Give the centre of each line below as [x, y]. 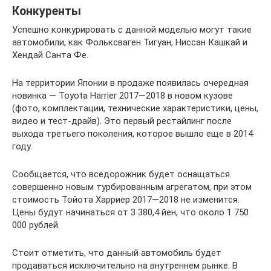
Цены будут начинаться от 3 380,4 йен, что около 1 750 [130, 212]
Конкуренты [47, 11]
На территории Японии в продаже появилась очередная [130, 83]
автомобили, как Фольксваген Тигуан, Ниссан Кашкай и [130, 42]
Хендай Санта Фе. [50, 55]
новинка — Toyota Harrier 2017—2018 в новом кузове [122, 95]
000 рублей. [36, 225]
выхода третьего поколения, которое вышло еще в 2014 [132, 133]
